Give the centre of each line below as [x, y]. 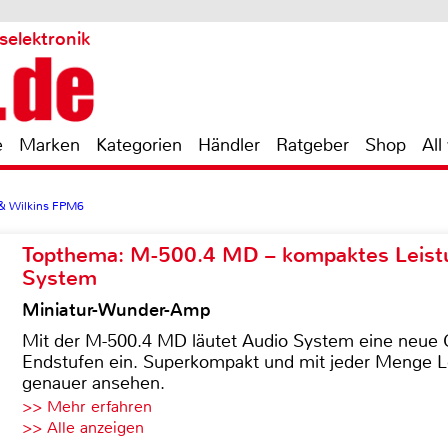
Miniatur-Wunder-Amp [116, 310]
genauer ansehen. [93, 383]
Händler [229, 145]
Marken [49, 145]
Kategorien [139, 145]
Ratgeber [312, 145]
